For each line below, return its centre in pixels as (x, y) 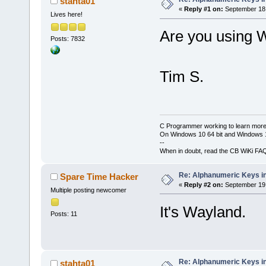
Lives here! (66, 15)
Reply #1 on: (203, 9)
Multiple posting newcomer (88, 190)
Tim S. (181, 77)
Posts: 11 (64, 214)
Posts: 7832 (67, 38)
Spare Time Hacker (99, 176)
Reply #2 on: (203, 184)
